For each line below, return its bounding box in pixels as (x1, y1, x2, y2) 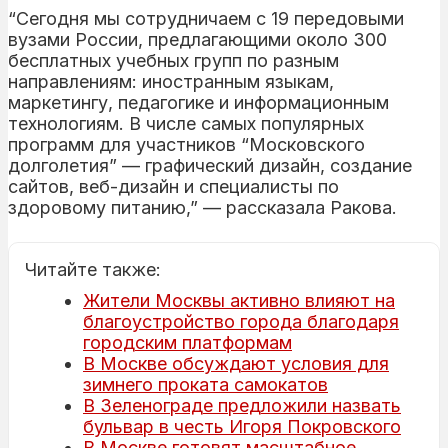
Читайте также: (25, 258, 161, 280)
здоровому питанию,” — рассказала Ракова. (8, 196, 397, 218)
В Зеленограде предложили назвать (83, 394, 401, 416)
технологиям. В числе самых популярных (8, 112, 364, 134)
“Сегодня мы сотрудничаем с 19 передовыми (8, 7, 404, 29)
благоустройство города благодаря (83, 310, 399, 332)
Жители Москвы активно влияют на (83, 289, 395, 311)
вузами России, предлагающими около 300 (8, 28, 387, 50)
